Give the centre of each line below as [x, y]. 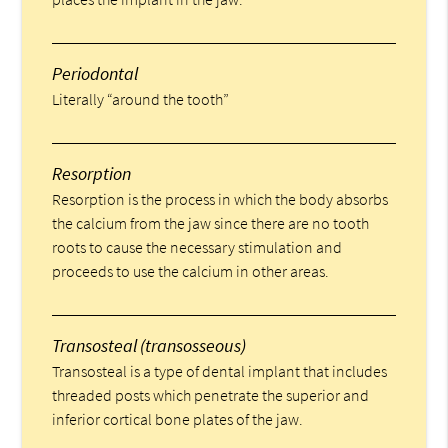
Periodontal [95, 73]
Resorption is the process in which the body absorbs [220, 198]
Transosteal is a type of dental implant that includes [220, 370]
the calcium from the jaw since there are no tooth [211, 222]
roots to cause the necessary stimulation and [197, 246]
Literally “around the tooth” [141, 98]
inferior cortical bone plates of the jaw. [178, 418]
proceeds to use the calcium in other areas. [191, 270]
